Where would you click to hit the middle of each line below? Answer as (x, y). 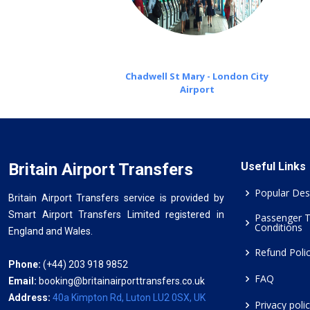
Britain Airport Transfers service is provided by (116, 198)
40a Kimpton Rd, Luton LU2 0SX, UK (129, 298)
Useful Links (273, 166)
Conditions (279, 227)
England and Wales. (51, 231)
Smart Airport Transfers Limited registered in (116, 215)
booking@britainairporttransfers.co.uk (122, 281)
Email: (24, 281)
